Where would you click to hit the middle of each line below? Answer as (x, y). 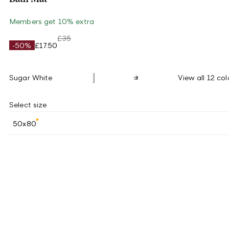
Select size (28, 105)
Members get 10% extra (52, 21)
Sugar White (31, 77)
